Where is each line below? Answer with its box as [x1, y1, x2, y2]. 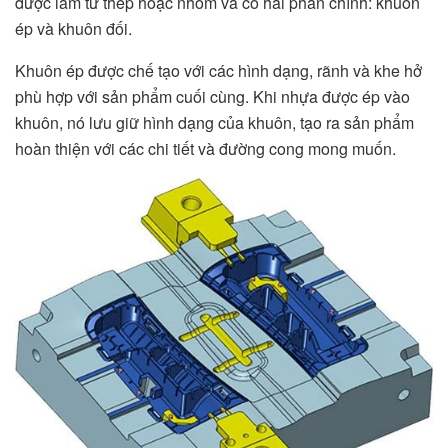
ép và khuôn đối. [15, 17, 132, 41]
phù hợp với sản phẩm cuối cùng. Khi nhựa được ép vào [15, 85, 410, 109]
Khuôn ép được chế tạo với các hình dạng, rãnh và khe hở [15, 59, 422, 83]
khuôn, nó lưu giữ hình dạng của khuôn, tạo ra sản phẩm [15, 111, 414, 135]
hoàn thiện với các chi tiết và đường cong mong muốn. [15, 137, 396, 161]
